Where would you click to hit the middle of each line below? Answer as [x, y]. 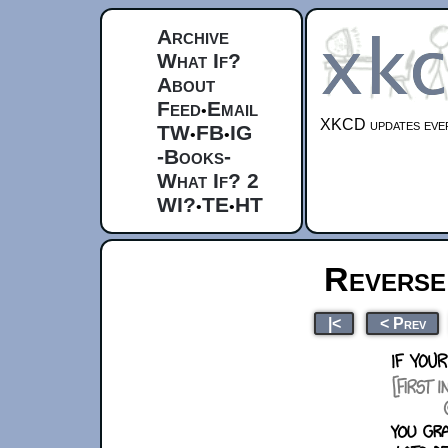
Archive [193, 36]
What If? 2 [208, 180]
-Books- [194, 156]
